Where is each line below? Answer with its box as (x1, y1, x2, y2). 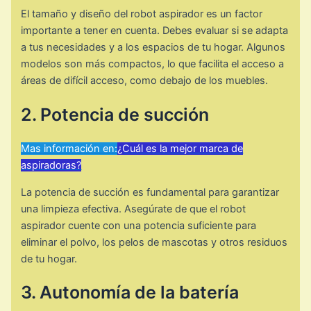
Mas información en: (21, 142, 118, 155)
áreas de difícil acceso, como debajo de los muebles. (21, 74, 269, 87)
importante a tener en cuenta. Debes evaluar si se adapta (21, 24, 289, 37)
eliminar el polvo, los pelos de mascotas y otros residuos (21, 235, 288, 249)
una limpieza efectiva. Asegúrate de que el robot (21, 202, 246, 215)
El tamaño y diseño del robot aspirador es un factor (21, 8, 263, 21)
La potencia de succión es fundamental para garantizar (21, 185, 280, 199)
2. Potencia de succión (21, 104, 210, 126)
